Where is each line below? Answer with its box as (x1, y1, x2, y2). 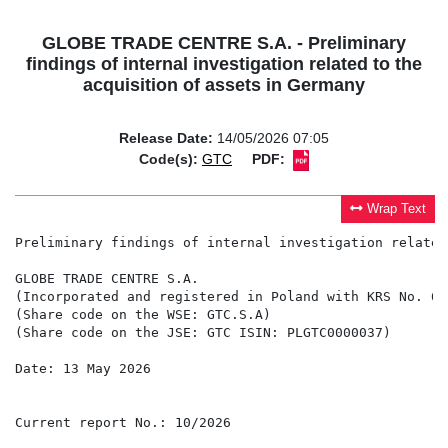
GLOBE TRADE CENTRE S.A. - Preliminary (42, 33, 406, 54)
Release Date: (119, 130, 213, 147)
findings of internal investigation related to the (26, 54, 422, 75)
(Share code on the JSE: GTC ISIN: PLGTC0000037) (15, 325, 391, 341)
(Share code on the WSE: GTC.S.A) (15, 307, 271, 323)
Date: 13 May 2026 (15, 361, 151, 377)
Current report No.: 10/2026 (15, 415, 231, 431)
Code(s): (139, 151, 198, 168)
